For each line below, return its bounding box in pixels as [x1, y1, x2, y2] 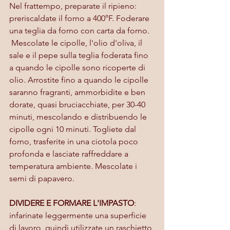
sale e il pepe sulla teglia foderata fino [9, 50, 150, 60]
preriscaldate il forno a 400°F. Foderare [9, 13, 151, 23]
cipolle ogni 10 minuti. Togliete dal [9, 124, 138, 134]
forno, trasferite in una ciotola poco [9, 136, 140, 146]
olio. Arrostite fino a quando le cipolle [9, 74, 150, 85]
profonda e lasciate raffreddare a [9, 148, 130, 159]
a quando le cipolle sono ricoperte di [9, 62, 147, 72]
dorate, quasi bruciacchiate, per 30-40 [9, 99, 147, 109]
